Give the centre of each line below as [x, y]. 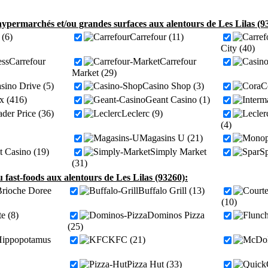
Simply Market [178, 152]
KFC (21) [127, 240]
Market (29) [94, 73]
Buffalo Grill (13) [171, 191]
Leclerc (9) [142, 113]
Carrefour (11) [157, 37]
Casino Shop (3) [173, 86]
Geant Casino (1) [178, 100]
